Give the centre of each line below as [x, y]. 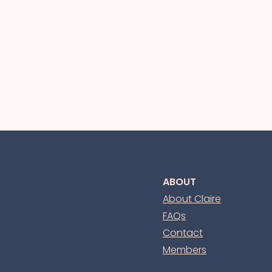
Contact [183, 233]
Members [185, 250]
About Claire [192, 199]
